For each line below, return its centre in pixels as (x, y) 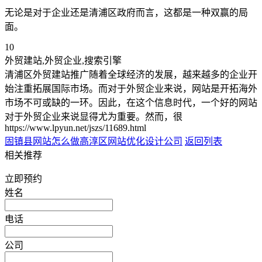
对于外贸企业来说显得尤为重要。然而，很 (94, 117)
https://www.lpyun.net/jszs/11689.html (75, 128)
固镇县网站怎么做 (42, 142)
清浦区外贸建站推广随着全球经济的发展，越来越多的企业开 (131, 75)
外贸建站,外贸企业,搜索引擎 (63, 61)
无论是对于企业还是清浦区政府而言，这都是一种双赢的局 (126, 13)
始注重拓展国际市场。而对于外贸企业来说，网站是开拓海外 (131, 89)
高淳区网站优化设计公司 (131, 142)
